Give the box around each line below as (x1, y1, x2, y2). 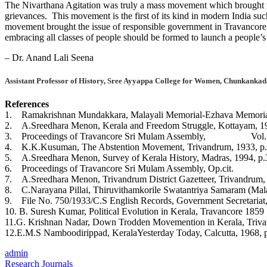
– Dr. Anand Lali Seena (5, 52, 94, 63)
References (5, 99, 49, 110)
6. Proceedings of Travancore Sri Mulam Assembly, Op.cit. (5, 163, 234, 174)
